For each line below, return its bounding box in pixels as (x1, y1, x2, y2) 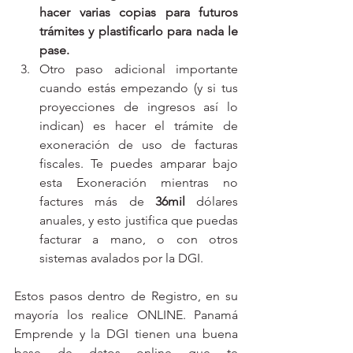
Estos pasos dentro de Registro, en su (14, 288, 238, 303)
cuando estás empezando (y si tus (39, 80, 238, 95)
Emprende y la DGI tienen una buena (14, 325, 238, 341)
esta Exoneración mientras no (39, 174, 238, 190)
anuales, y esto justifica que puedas (39, 212, 238, 228)
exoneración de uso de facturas (39, 136, 238, 152)
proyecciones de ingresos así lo (39, 98, 238, 114)
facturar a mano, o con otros (39, 231, 238, 247)
